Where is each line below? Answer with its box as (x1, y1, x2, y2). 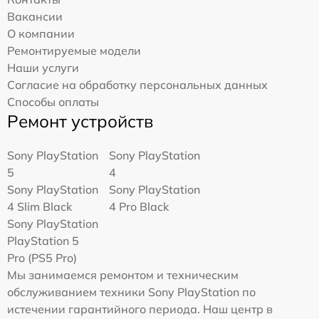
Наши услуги (7, 60, 79, 75)
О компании (7, 26, 75, 41)
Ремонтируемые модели (7, 43, 141, 58)
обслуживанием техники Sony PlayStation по (7, 284, 256, 299)
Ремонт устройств (7, 110, 153, 132)
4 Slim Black (7, 199, 72, 214)
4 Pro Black (109, 199, 169, 214)
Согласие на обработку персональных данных (7, 77, 268, 92)
